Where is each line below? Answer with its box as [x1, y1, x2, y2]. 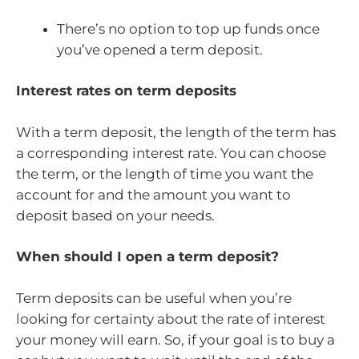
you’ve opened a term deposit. [57, 41, 263, 58]
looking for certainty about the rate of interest [16, 310, 325, 327]
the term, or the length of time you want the [16, 165, 313, 182]
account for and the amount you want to [16, 186, 291, 203]
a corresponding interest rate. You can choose [16, 144, 326, 161]
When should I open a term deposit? [16, 248, 283, 265]
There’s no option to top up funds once [57, 20, 320, 37]
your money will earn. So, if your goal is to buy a [16, 331, 335, 348]
